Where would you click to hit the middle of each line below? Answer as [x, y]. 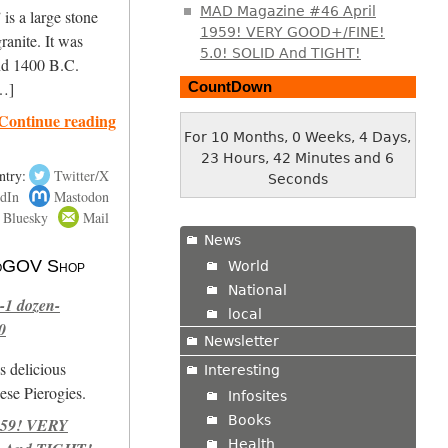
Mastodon [81, 196]
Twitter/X [81, 175]
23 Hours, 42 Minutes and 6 [298, 157]
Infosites [257, 395]
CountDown [229, 86]
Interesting [241, 369]
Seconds [297, 178]
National [257, 289]
